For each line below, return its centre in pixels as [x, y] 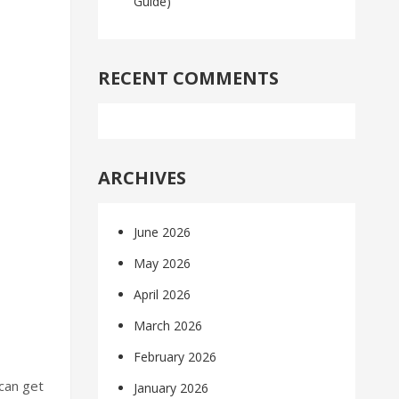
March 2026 [168, 326]
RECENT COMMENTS [189, 78]
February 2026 [175, 357]
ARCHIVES [142, 178]
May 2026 [163, 264]
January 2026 [171, 388]
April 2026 [163, 295]
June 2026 [163, 232]
